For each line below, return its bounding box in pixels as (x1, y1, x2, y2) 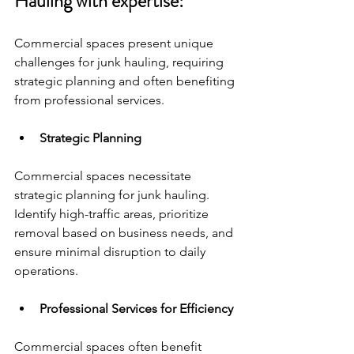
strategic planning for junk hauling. (14, 186, 213, 202)
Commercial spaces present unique (14, 35, 217, 51)
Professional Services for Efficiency (40, 300, 233, 316)
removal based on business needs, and (14, 224, 236, 240)
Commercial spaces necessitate (14, 168, 194, 183)
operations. (14, 262, 78, 278)
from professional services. (14, 92, 164, 107)
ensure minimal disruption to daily (14, 243, 209, 259)
